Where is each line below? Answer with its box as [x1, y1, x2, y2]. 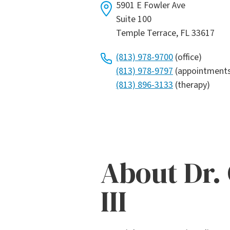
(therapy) [173, 79, 210, 92]
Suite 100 [116, 13, 151, 26]
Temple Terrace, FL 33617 [116, 27, 215, 40]
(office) [173, 51, 202, 64]
